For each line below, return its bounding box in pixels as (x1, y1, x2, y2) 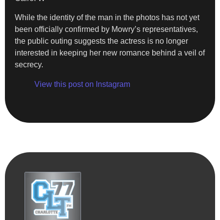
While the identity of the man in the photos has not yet (15, 13, 199, 22)
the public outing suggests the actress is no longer (15, 36, 188, 45)
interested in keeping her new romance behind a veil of (15, 48, 205, 57)
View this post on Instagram (34, 80, 130, 88)
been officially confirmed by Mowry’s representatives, (15, 25, 198, 33)
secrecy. (15, 60, 43, 69)
